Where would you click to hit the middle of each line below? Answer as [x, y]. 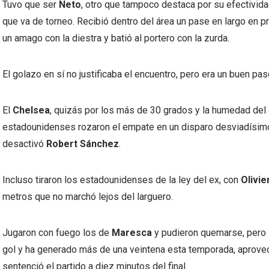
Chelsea [31, 110]
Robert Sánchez [81, 144]
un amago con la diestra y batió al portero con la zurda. [116, 38]
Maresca [131, 233]
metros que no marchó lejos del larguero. [88, 197]
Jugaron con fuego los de [56, 233]
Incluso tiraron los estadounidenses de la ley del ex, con [122, 180]
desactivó [23, 144]
